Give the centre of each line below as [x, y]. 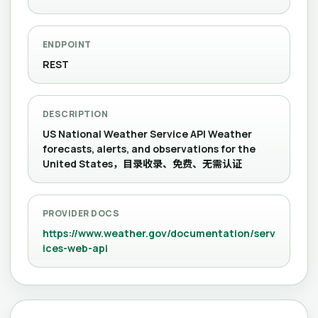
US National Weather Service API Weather [147, 134]
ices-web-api [75, 248]
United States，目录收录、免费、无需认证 [142, 164]
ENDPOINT [67, 44]
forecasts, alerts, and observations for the [149, 149]
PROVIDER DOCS [81, 213]
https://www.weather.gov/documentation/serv [159, 233]
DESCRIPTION [76, 114]
